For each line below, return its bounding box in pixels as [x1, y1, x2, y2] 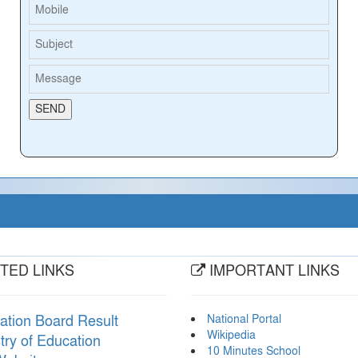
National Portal [207, 312, 281, 327]
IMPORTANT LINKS [205, 262, 340, 280]
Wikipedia [207, 328, 256, 343]
